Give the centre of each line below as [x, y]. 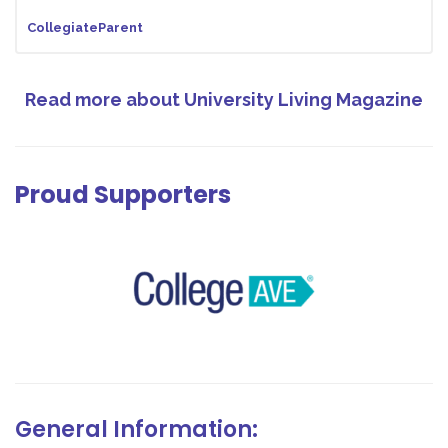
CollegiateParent [85, 27]
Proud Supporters [123, 194]
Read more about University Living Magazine [224, 99]
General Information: [136, 429]
